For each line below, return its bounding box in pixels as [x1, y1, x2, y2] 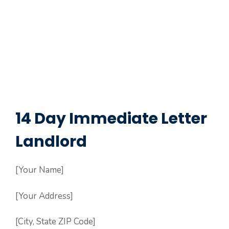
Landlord [15, 131, 87, 153]
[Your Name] [15, 164, 64, 176]
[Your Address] [15, 190, 73, 202]
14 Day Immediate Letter [15, 108, 207, 130]
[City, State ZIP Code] [15, 216, 96, 228]
